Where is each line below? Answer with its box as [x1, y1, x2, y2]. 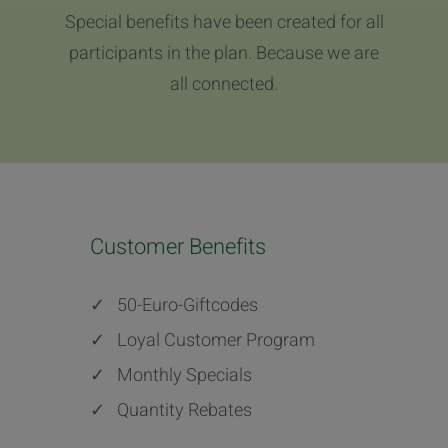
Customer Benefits [89, 230, 266, 263]
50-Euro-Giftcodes [116, 291, 258, 319]
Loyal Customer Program [116, 326, 315, 354]
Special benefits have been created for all [64, 8, 384, 36]
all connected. [170, 70, 278, 98]
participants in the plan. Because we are [69, 39, 379, 67]
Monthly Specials [116, 361, 252, 389]
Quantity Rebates [116, 396, 252, 424]
